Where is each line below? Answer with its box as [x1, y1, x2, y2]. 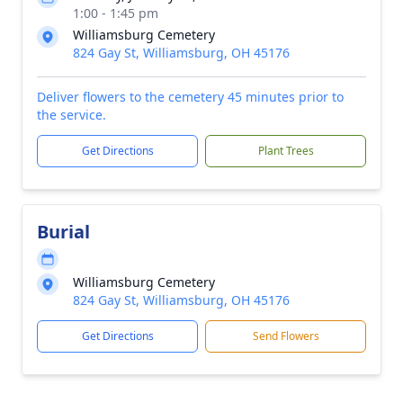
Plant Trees [257, 143, 314, 158]
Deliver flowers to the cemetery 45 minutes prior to [37, 88, 344, 105]
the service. [37, 106, 106, 123]
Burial [37, 219, 90, 244]
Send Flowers [252, 328, 319, 344]
